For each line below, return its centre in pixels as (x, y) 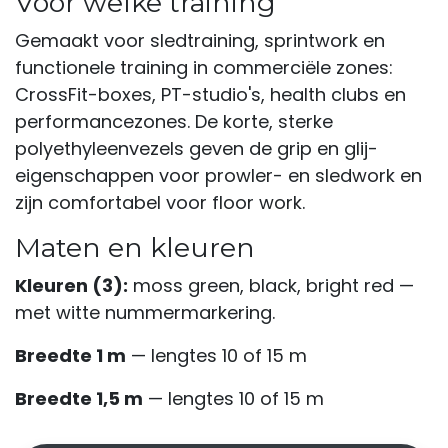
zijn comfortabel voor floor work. (160, 202)
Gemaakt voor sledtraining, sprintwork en (200, 40)
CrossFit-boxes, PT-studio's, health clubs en (210, 94)
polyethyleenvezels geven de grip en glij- (196, 148)
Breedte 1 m (70, 355)
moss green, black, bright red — (271, 285)
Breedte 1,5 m (79, 398)
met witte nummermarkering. (145, 312)
